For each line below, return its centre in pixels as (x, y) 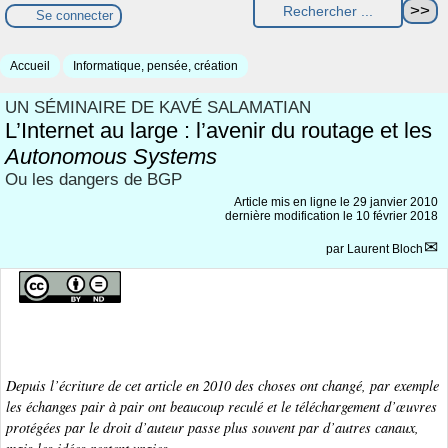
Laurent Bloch (385, 248)
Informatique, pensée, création (155, 65)
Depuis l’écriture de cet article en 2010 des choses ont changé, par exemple (222, 386)
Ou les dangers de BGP (93, 179)
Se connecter (74, 16)
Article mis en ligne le (293, 201)
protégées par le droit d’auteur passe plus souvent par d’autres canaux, (212, 428)
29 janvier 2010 (395, 201)
